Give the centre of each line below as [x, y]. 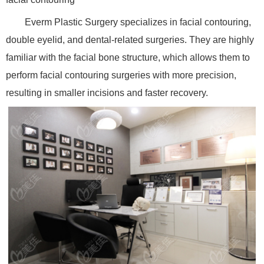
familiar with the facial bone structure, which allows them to [128, 58]
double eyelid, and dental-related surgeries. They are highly [130, 40]
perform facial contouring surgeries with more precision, [121, 75]
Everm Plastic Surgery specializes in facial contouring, [138, 22]
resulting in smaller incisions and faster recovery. [107, 93]
